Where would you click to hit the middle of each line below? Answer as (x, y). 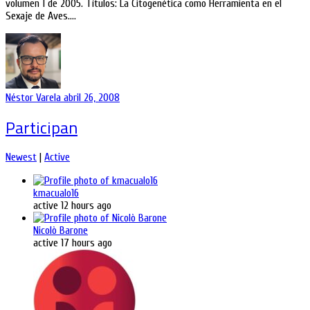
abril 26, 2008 (92, 97)
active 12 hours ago (72, 205)
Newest (21, 157)
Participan (42, 127)
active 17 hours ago (73, 243)
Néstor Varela (35, 97)
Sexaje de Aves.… (41, 16)
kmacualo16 (56, 193)
